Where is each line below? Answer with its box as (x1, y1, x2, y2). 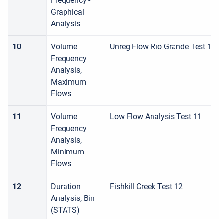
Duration (51, 182, 81, 191)
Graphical (51, 7, 84, 17)
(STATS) (51, 205, 80, 215)
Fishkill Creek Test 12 (110, 182, 183, 191)
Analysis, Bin (51, 194, 95, 203)
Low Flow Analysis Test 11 (110, 112, 202, 121)
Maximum (51, 77, 86, 87)
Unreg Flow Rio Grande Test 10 (110, 42, 216, 51)
